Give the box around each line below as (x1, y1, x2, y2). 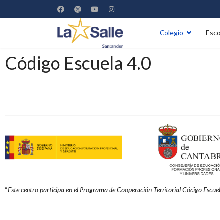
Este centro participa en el (8, 185, 80, 194)
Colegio (160, 28, 183, 37)
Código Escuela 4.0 (5, 52, 151, 74)
